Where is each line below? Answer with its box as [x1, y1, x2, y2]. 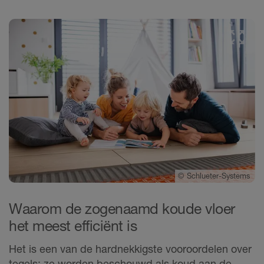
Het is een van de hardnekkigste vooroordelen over [9, 242, 252, 256]
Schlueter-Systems [186, 171, 252, 180]
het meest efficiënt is [9, 216, 137, 235]
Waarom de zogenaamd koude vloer [9, 199, 235, 217]
